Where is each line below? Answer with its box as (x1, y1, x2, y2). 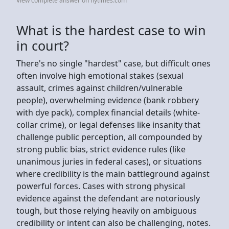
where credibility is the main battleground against (16, 168, 210, 179)
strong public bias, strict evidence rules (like (16, 143, 186, 155)
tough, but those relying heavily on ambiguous (16, 204, 197, 216)
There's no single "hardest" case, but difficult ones (16, 57, 211, 69)
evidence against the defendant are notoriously (16, 192, 200, 204)
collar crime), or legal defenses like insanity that (16, 119, 200, 130)
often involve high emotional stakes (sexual (16, 70, 184, 81)
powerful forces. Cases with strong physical (16, 180, 185, 192)
